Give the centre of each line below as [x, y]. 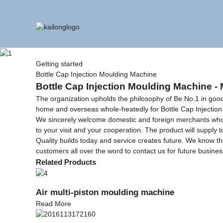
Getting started [59, 63]
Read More [54, 203]
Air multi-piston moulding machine [105, 192]
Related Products [66, 162]
